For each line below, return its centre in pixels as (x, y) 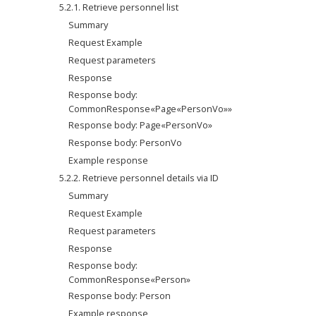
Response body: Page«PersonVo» (141, 125)
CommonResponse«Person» (130, 279)
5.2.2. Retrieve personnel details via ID (139, 178)
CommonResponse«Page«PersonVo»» (151, 109)
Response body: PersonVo (126, 142)
